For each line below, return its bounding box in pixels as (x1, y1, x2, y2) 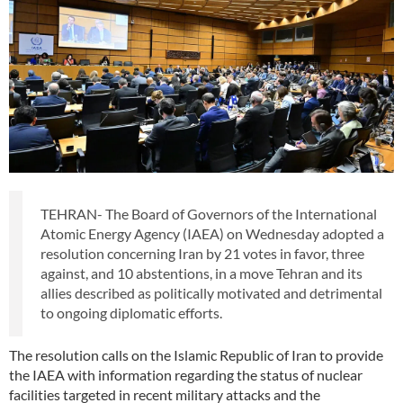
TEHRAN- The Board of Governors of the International (40, 204, 377, 222)
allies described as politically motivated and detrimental (40, 283, 382, 301)
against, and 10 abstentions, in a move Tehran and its (40, 264, 363, 282)
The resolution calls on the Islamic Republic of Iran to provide (9, 345, 383, 363)
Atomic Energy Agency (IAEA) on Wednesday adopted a (40, 224, 384, 242)
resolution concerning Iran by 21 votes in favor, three (40, 244, 364, 262)
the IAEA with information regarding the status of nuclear (9, 365, 363, 383)
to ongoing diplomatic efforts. (40, 303, 222, 321)
